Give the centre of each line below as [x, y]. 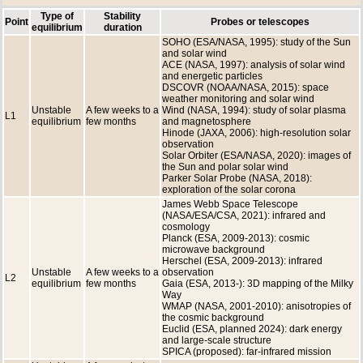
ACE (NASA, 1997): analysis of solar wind [254, 65]
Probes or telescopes [260, 22]
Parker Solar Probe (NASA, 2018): [237, 179]
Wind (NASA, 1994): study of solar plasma [254, 111]
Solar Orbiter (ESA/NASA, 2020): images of [256, 156]
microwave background [214, 250]
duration [122, 28]
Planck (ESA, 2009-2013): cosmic [236, 239]
